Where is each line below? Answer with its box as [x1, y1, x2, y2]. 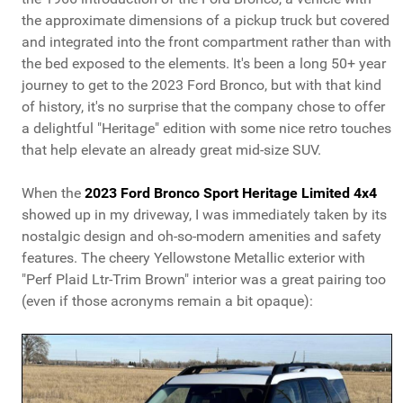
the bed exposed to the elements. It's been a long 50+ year [22, 55, 386, 73]
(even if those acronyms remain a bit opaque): [22, 292, 313, 310]
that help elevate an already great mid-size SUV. [22, 141, 321, 159]
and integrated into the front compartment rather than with [22, 33, 391, 51]
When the [22, 184, 85, 202]
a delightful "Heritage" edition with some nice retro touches [22, 120, 391, 138]
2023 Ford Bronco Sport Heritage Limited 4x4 [85, 184, 377, 202]
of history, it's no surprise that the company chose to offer [22, 98, 385, 116]
